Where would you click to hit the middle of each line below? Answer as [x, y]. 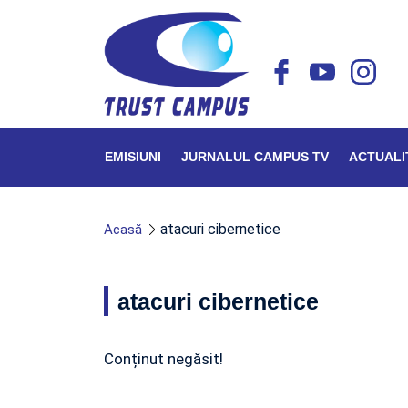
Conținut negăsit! [163, 359]
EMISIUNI [133, 157]
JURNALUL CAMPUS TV [255, 157]
